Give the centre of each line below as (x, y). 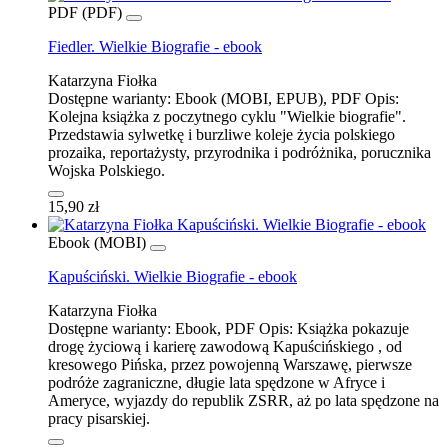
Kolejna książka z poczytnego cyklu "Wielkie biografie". (227, 116)
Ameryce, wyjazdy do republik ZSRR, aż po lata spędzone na (243, 400)
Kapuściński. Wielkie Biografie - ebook (172, 276)
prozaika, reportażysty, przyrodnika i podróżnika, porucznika (239, 152)
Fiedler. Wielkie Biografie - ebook (155, 46)
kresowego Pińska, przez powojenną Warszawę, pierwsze (230, 364)
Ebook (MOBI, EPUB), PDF (268, 98)
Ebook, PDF (215, 328)
